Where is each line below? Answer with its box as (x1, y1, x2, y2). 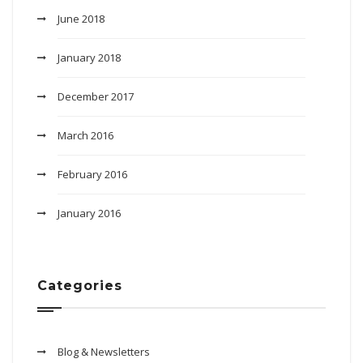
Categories (37, 278, 122, 293)
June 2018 (58, 11, 105, 26)
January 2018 (58, 50, 121, 65)
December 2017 (58, 89, 134, 104)
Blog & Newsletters (58, 344, 150, 359)
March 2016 (58, 128, 113, 143)
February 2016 (58, 167, 127, 181)
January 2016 (58, 206, 121, 220)
